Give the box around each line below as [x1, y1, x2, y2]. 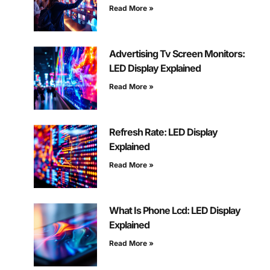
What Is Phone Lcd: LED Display [108, 204, 240, 217]
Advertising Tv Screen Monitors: [108, 48, 245, 60]
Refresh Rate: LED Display [108, 126, 218, 139]
